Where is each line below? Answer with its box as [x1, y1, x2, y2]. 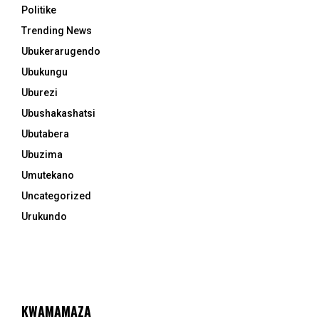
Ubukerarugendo [21, 46, 100, 58]
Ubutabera [21, 128, 69, 140]
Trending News [21, 25, 92, 37]
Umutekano [21, 169, 74, 182]
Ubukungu [21, 66, 68, 78]
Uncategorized [21, 190, 91, 202]
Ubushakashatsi [21, 108, 95, 120]
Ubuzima [21, 149, 63, 161]
